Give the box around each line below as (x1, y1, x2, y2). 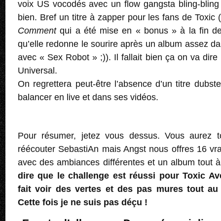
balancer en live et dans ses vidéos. (18, 92, 158, 103)
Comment (18, 26, 60, 36)
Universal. (18, 66, 57, 76)
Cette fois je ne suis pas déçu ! (18, 197, 147, 208)
